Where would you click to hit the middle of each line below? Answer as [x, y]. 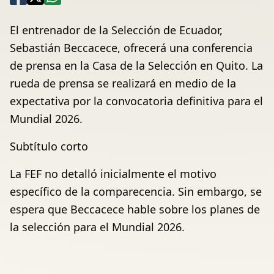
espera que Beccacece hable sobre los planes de [135, 209]
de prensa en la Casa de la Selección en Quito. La [136, 66]
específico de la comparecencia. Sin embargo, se [136, 192]
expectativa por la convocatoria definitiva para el [136, 101]
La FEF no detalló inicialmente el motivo [113, 174]
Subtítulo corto [49, 146]
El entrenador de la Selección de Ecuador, [116, 30]
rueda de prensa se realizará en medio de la [123, 83]
